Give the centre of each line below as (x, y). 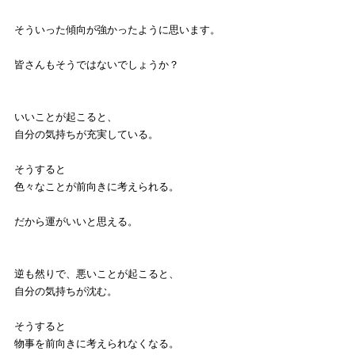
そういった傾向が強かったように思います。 (117, 30)
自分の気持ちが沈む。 (66, 292)
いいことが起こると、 (66, 117)
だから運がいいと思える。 (76, 222)
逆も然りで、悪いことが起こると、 (97, 274)
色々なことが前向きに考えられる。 (97, 187)
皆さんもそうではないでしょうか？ (97, 65)
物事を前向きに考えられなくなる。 (97, 344)
